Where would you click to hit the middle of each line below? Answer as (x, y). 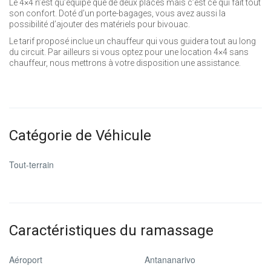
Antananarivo (170, 260)
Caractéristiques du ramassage (111, 230)
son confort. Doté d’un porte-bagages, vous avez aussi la (117, 13)
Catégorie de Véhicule (80, 135)
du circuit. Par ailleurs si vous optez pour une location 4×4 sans (129, 52)
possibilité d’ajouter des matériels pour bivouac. (100, 24)
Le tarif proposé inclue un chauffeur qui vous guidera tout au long (132, 41)
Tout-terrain (31, 165)
